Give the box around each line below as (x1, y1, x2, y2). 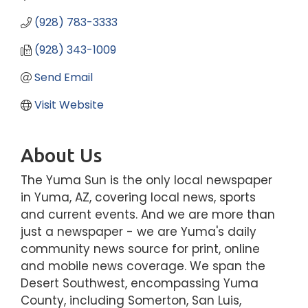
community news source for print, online (21, 241, 260, 258)
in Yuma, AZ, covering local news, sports (21, 189, 256, 206)
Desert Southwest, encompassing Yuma (21, 275, 258, 292)
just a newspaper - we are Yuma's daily (21, 223, 256, 241)
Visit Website (34, 97, 104, 113)
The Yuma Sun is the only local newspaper (21, 172, 272, 189)
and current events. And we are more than (21, 206, 275, 223)
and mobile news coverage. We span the (21, 258, 265, 275)
